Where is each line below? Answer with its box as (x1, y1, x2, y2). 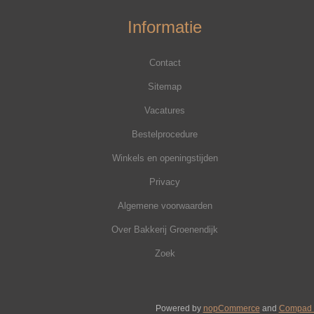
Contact (149, 57, 181, 68)
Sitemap (148, 81, 182, 92)
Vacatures (144, 105, 186, 116)
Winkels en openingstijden (111, 153, 218, 163)
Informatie (128, 18, 203, 36)
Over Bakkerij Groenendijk (111, 224, 219, 235)
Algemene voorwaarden (117, 200, 212, 211)
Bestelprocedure (132, 129, 198, 139)
